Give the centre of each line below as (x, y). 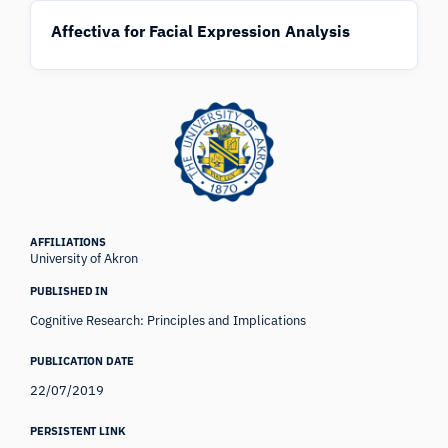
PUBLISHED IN (69, 290)
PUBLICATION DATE (82, 360)
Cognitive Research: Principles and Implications (168, 320)
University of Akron (84, 258)
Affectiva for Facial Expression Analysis (201, 30)
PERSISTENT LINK (78, 430)
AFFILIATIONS (68, 241)
